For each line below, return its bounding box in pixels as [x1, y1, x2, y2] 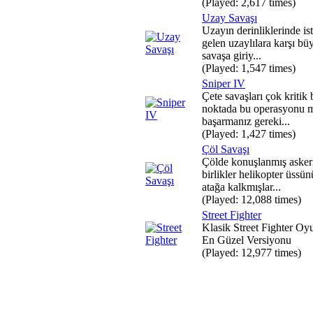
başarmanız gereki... [202, 115, 290, 127]
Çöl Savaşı [202, 143, 249, 155]
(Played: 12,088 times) [202, 194, 301, 205]
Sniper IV [202, 78, 245, 89]
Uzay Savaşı [202, 12, 257, 24]
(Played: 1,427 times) [202, 128, 296, 140]
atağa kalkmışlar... [202, 181, 281, 193]
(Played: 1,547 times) [202, 62, 296, 74]
